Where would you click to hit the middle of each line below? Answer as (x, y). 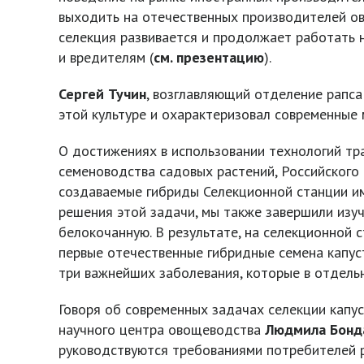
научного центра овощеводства (162, 329)
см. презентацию (209, 57)
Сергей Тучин (102, 94)
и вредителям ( (106, 57)
